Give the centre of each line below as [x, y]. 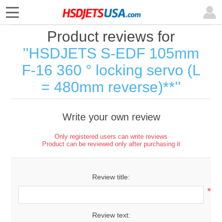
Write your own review [111, 117]
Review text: [111, 215]
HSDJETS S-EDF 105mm [114, 53]
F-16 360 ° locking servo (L [111, 70]
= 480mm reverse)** [108, 87]
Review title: [111, 177]
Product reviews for [111, 36]
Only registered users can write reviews [111, 137]
